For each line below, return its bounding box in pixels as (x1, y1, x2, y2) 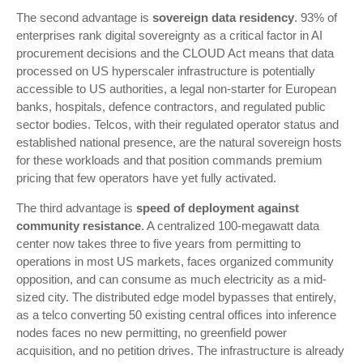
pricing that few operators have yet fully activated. (16, 171, 276, 185)
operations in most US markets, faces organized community (16, 254, 334, 268)
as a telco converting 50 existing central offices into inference (16, 308, 336, 322)
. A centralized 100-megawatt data (141, 219, 319, 233)
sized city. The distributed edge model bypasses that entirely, (16, 290, 336, 304)
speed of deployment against (136, 201, 299, 215)
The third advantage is (16, 201, 136, 215)
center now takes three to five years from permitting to (16, 237, 301, 250)
